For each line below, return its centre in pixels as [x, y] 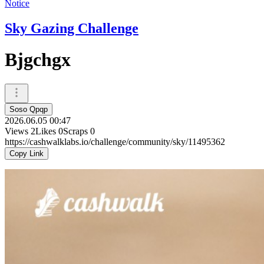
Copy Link [27, 153]
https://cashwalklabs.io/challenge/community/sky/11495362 [115, 141]
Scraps [75, 131]
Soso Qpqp [29, 109]
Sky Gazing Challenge [72, 28]
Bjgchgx [38, 60]
